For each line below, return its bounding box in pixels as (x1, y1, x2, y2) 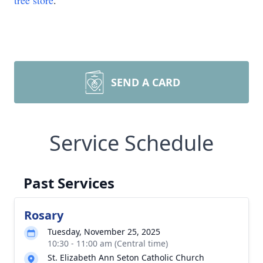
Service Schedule (49, 129, 214, 157)
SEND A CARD (111, 75, 180, 89)
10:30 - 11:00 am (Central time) (48, 238, 168, 249)
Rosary (24, 207, 63, 223)
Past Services (23, 173, 114, 193)
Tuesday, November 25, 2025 (48, 226, 160, 237)
